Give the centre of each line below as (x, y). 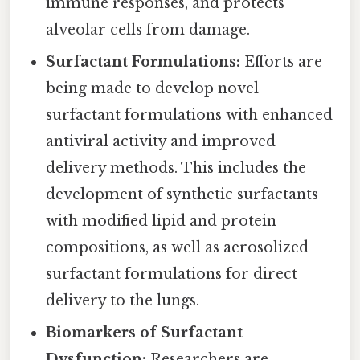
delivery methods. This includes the (176, 168)
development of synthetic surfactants (182, 195)
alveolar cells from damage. (148, 30)
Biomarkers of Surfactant (145, 333)
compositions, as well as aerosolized (178, 248)
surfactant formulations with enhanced (190, 115)
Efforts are (282, 62)
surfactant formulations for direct (172, 274)
